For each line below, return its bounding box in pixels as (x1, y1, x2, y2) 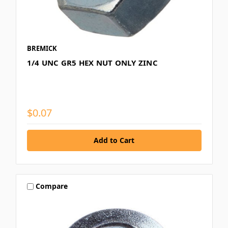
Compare (36, 181, 68, 191)
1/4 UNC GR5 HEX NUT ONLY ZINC (26, 57, 158, 68)
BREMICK (26, 43, 57, 53)
